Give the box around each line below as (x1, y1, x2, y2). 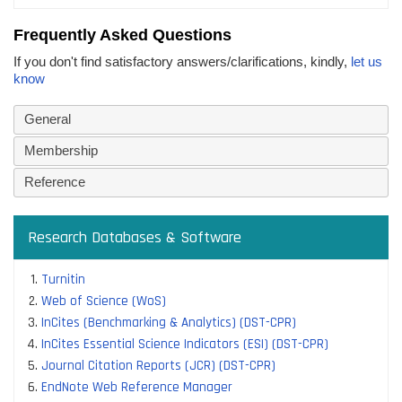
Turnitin (41, 270, 85, 288)
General (23, 111, 71, 127)
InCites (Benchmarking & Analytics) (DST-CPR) (41, 313, 296, 331)
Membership (23, 143, 98, 159)
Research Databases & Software (28, 226, 241, 248)
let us (351, 53, 382, 69)
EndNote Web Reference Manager (41, 378, 232, 396)
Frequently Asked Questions (13, 25, 232, 44)
